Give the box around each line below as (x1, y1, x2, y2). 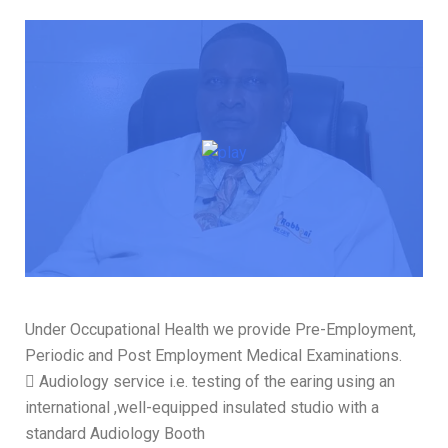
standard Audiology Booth (25, 424, 205, 444)
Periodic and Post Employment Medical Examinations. (25, 346, 402, 366)
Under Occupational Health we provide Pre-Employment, (25, 320, 416, 340)
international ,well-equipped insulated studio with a (25, 398, 379, 418)
